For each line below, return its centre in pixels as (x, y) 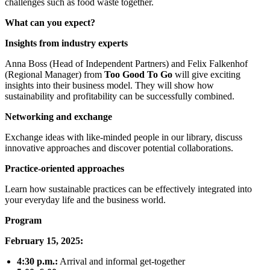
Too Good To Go (138, 75)
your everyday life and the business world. (85, 200)
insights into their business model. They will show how (109, 86)
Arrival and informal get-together (121, 262)
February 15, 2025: (44, 241)
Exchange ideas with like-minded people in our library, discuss (124, 137)
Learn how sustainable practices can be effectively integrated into (128, 189)
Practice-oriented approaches (64, 169)
